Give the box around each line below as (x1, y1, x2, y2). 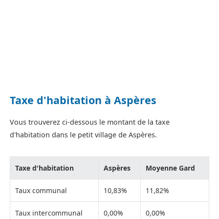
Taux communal (15, 185, 67, 195)
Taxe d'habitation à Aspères (10, 92, 156, 107)
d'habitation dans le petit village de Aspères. (10, 130, 157, 139)
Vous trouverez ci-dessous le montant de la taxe (10, 117, 170, 127)
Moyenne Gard (146, 163, 195, 173)
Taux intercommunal (15, 208, 83, 218)
